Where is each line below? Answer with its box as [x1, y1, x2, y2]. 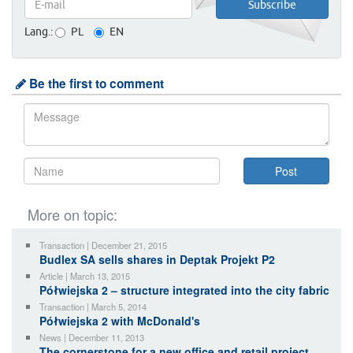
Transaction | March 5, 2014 [39, 300, 147, 314]
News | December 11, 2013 [39, 331, 144, 344]
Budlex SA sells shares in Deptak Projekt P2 [39, 251, 275, 268]
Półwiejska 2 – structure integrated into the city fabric [39, 282, 329, 299]
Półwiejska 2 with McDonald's [39, 313, 200, 329]
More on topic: [28, 204, 117, 225]
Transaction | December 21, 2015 [39, 239, 167, 252]
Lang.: [24, 27, 53, 39]
